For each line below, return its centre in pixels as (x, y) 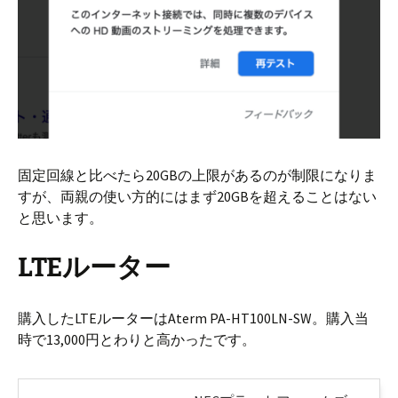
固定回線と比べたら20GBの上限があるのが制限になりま (197, 175)
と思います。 (60, 217)
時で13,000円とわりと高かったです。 (137, 339)
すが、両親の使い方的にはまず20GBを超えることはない (197, 196)
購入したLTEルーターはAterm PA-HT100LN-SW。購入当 (193, 318)
